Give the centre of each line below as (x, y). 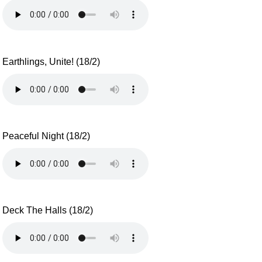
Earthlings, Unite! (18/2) (51, 61)
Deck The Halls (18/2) (48, 211)
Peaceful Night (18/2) (46, 136)
